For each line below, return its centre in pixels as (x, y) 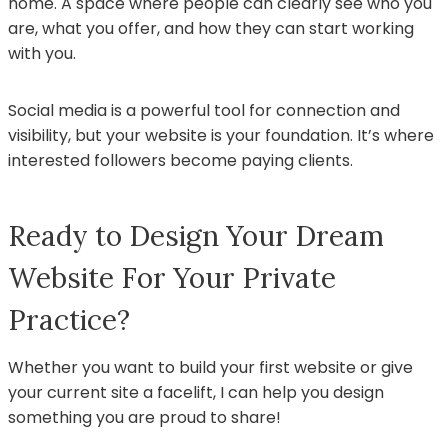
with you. (42, 53)
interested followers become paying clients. (180, 160)
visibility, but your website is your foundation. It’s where (221, 135)
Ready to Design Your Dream (196, 235)
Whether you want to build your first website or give (210, 367)
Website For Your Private (172, 277)
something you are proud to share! (144, 417)
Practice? (69, 319)
